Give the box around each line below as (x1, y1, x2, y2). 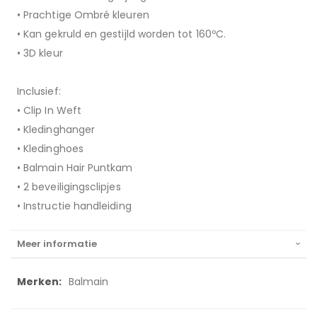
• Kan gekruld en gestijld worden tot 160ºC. (17, 26, 226, 41)
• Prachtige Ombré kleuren (17, 7, 149, 22)
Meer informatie (17, 236, 97, 250)
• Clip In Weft (17, 103, 81, 117)
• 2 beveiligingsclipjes (17, 179, 121, 194)
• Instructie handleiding (17, 198, 132, 213)
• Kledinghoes (17, 141, 83, 156)
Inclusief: (17, 83, 61, 98)
